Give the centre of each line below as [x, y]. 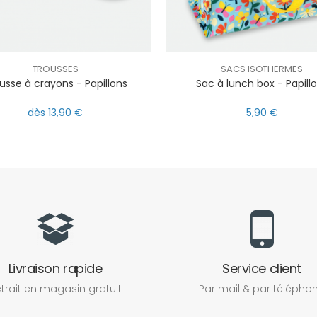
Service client [262, 269]
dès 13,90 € [55, 113]
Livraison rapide [55, 269]
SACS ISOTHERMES [262, 69]
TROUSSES [55, 69]
